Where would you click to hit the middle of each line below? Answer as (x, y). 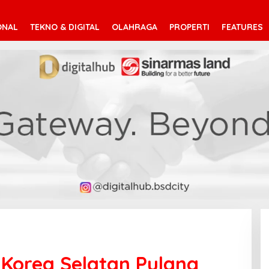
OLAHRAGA (134, 27)
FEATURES (242, 27)
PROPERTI (189, 27)
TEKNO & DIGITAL (65, 27)
